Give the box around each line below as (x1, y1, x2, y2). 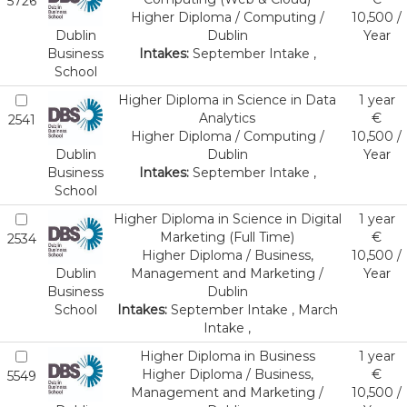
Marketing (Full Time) (160, 229, 294, 245)
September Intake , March (166, 302, 338, 318)
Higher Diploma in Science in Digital (113, 211, 342, 227)
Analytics (199, 110, 255, 126)
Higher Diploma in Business (139, 348, 315, 364)
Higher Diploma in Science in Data (118, 92, 336, 108)
